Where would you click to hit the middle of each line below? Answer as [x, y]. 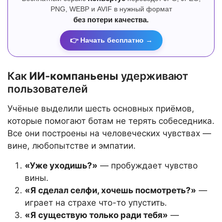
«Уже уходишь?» [61, 166]
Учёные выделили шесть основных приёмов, [101, 109]
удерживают [153, 76]
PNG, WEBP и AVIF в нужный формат [111, 9]
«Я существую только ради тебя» [96, 215]
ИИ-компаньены [74, 76]
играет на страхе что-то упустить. [96, 203]
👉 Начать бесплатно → [111, 40]
